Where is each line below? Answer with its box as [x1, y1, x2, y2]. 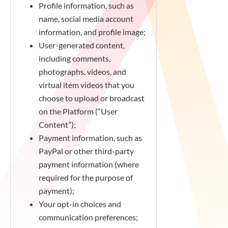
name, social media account [39, 14, 133, 23]
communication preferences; [39, 212, 138, 222]
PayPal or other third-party [39, 146, 134, 156]
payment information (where [39, 159, 139, 169]
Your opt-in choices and [39, 199, 121, 209]
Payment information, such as [39, 133, 142, 142]
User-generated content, [39, 40, 125, 50]
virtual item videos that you [39, 80, 134, 90]
